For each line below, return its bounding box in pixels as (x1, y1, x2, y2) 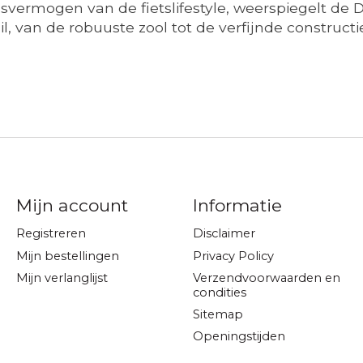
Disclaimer (192, 226, 255, 241)
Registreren (15, 226, 86, 241)
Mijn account (15, 195, 128, 216)
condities (192, 284, 246, 300)
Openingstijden (192, 329, 285, 344)
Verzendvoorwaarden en (192, 270, 340, 285)
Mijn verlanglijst (15, 270, 108, 285)
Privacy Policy (192, 248, 274, 263)
